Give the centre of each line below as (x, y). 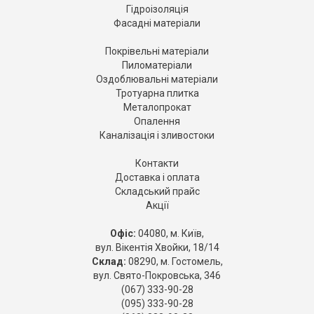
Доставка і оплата (157, 178)
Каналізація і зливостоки (157, 136)
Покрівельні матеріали (157, 52)
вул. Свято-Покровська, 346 (157, 276)
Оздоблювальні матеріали (157, 80)
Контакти (157, 164)
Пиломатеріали (157, 66)
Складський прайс (157, 192)
